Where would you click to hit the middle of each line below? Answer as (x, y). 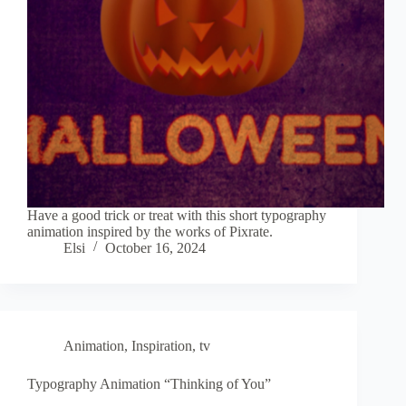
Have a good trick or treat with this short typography (177, 216)
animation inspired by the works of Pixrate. (150, 232)
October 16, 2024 (155, 248)
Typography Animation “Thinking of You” (149, 384)
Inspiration (162, 346)
